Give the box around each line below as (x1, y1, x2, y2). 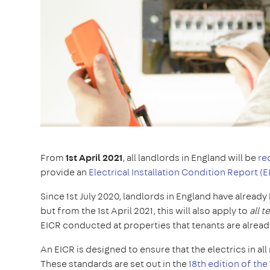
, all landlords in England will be (122, 151, 258, 164)
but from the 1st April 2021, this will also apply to (40, 204, 250, 217)
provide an (40, 165, 89, 178)
